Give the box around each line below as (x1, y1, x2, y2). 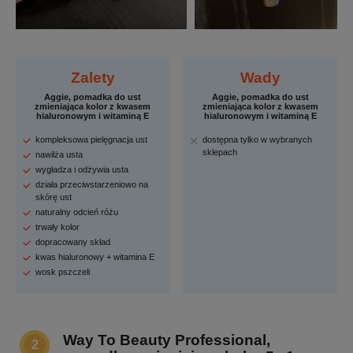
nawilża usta (35, 150, 83, 160)
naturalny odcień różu (35, 207, 118, 217)
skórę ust (35, 192, 72, 203)
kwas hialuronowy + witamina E (35, 252, 154, 262)
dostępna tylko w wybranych (203, 135, 313, 145)
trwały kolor (35, 222, 80, 232)
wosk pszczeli (35, 267, 90, 277)
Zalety (70, 69, 115, 87)
